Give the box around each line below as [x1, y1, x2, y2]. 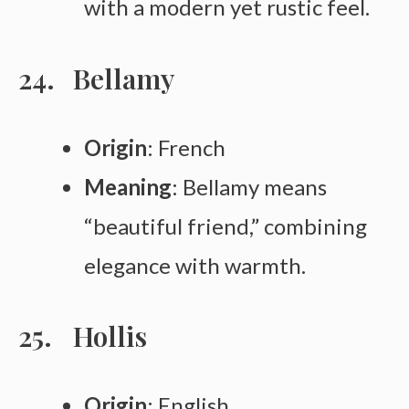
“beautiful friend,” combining [84, 212, 367, 239]
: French [147, 133, 225, 161]
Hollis [73, 317, 147, 354]
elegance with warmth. [84, 251, 306, 278]
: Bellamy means [172, 173, 327, 200]
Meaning [84, 173, 172, 200]
